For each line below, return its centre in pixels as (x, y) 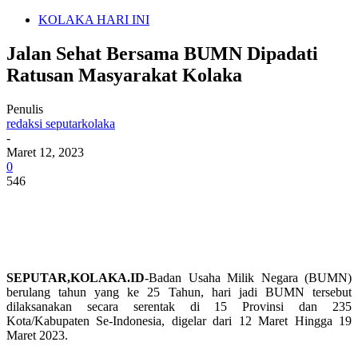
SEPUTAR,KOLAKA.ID (76, 277)
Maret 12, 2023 (45, 152)
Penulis (25, 109)
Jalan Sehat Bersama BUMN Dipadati (162, 53)
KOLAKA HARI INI (94, 20)
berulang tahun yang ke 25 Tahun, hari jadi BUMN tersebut (179, 292)
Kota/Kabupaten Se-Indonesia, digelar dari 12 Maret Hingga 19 (179, 320)
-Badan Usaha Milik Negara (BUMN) (248, 277)
